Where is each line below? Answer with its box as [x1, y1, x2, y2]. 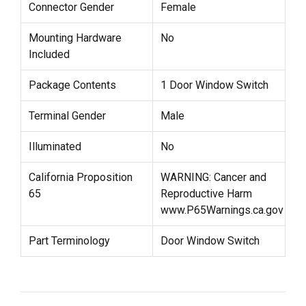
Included [28, 48, 70, 61]
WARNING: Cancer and [160, 171, 266, 184]
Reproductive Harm [160, 187, 252, 201]
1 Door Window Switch [160, 79, 268, 92]
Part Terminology [28, 234, 110, 248]
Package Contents [28, 79, 116, 92]
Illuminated [28, 140, 81, 154]
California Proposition [28, 171, 133, 184]
